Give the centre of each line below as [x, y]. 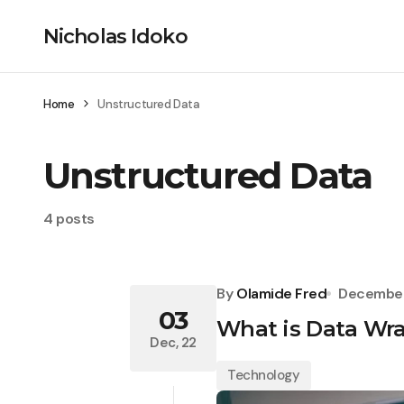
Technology [264, 375]
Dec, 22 [173, 342]
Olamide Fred [282, 294]
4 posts [69, 219]
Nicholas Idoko [115, 36]
